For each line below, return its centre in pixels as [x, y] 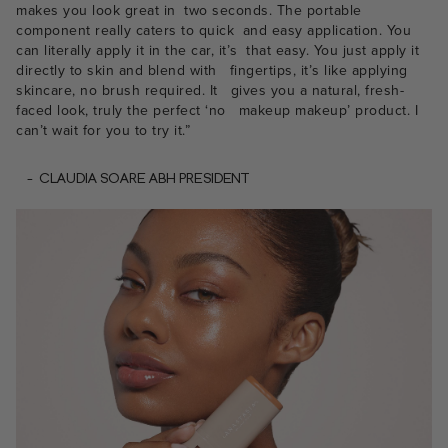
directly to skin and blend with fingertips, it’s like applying [212, 70]
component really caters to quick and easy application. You [213, 30]
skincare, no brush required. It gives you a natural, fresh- [210, 90]
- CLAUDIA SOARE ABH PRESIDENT [133, 178]
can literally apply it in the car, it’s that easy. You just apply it [217, 50]
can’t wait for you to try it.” [103, 130]
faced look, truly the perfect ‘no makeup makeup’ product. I [217, 110]
